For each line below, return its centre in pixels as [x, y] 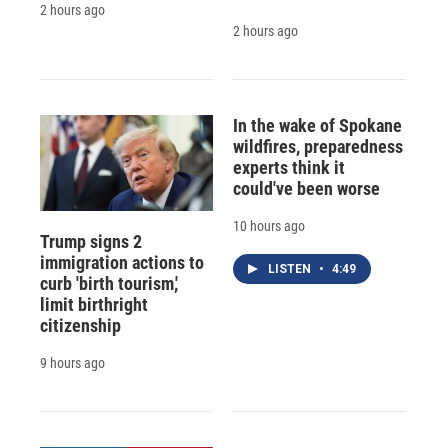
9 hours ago [72, 363]
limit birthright [94, 305]
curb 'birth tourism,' [109, 284]
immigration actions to [122, 263]
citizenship [80, 326]
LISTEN [290, 269]
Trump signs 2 [91, 242]
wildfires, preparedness [317, 147]
